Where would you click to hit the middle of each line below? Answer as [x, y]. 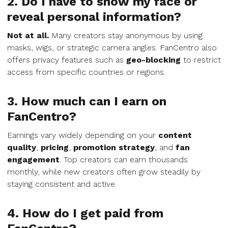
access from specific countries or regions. [86, 72]
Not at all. [28, 35]
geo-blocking [153, 60]
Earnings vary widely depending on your [83, 135]
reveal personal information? [94, 17]
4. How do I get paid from [85, 213]
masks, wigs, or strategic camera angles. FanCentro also [112, 48]
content [175, 135]
